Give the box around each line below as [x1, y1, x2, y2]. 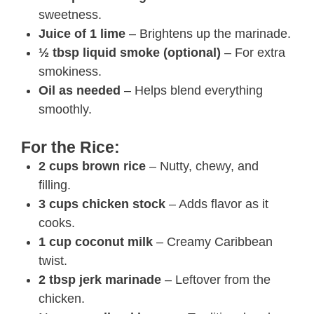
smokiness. [39, 64, 102, 78]
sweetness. [39, 8, 102, 22]
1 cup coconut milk [39, 235, 153, 249]
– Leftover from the [161, 273, 271, 287]
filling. [39, 178, 71, 192]
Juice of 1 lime [39, 27, 125, 41]
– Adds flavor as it [165, 197, 268, 211]
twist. [39, 254, 67, 268]
